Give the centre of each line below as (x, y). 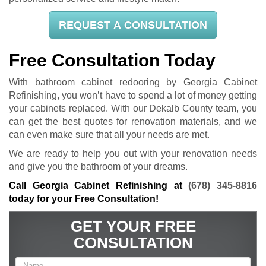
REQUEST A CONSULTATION (133, 25)
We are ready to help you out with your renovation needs (133, 154)
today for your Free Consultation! (84, 199)
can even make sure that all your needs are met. (109, 135)
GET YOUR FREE (133, 227)
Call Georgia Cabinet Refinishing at (99, 186)
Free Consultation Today (112, 61)
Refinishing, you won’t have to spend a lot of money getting (133, 96)
